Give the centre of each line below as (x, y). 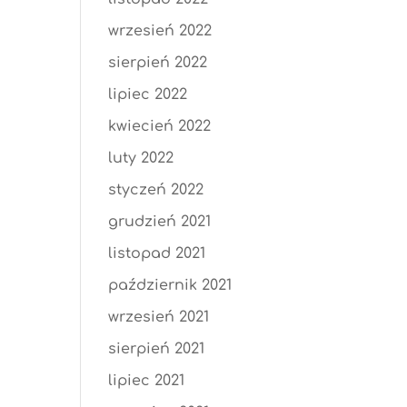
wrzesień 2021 (159, 317)
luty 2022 (141, 158)
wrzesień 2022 (160, 31)
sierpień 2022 (158, 63)
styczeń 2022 (156, 190)
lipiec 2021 (147, 381)
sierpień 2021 (157, 349)
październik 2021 (170, 285)
